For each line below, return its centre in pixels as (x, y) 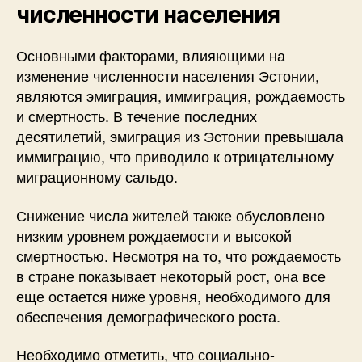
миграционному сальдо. (97, 176)
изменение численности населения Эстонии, (168, 75)
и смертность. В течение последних (137, 116)
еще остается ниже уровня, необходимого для (173, 295)
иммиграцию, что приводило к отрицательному (175, 156)
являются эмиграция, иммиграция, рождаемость (181, 95)
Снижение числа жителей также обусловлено (170, 215)
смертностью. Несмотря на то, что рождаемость (179, 255)
